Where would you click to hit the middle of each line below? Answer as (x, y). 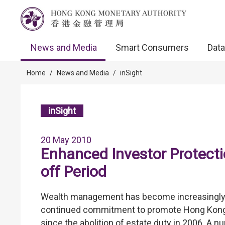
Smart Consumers (152, 47)
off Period (74, 171)
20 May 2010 (66, 140)
